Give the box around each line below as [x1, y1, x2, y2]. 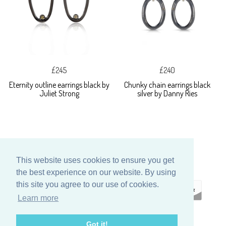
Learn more [18, 194, 59, 203]
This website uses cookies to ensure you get [16, 156, 174, 165]
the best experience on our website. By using [16, 168, 176, 177]
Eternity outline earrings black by [9, 80, 109, 90]
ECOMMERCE [103, 218, 139, 224]
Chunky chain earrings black [124, 80, 210, 90]
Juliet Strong [39, 88, 79, 99]
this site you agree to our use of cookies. [16, 180, 159, 189]
